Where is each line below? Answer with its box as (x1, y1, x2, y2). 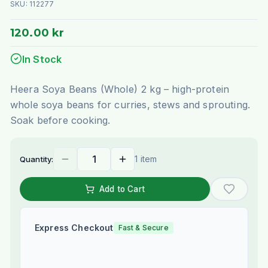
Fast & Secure (118, 223, 169, 233)
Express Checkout (34, 223, 114, 233)
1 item (135, 154, 157, 165)
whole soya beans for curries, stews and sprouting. (10, 99, 251, 111)
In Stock (22, 53, 62, 66)
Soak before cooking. (10, 114, 111, 127)
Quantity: (19, 154, 54, 165)
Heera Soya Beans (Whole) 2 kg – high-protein (10, 83, 230, 96)
